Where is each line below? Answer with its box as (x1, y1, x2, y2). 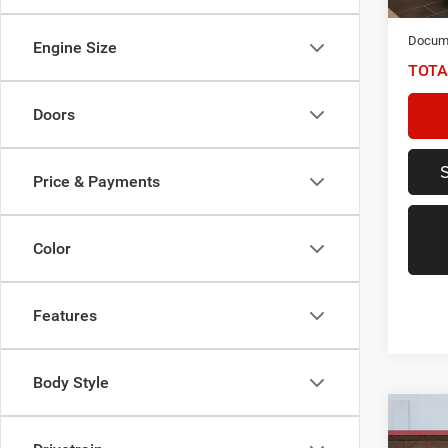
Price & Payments (33, 172, 160, 191)
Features (33, 306, 97, 325)
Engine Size (33, 38, 117, 57)
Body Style (33, 373, 109, 392)
